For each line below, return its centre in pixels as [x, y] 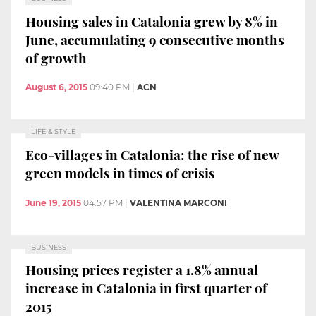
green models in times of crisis [120, 172]
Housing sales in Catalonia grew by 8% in [152, 21]
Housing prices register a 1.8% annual [142, 270]
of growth [56, 57]
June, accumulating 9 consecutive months [155, 39]
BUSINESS [49, 247]
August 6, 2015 [56, 87]
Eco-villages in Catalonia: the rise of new [152, 154]
